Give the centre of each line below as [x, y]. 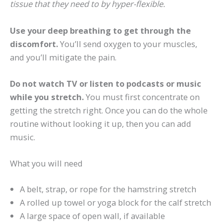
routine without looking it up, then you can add [101, 123]
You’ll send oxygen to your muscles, [128, 44]
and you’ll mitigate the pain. [63, 57]
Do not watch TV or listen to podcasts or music [106, 83]
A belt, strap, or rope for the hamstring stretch [108, 189]
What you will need [46, 164]
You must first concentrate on [143, 97]
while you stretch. [48, 97]
